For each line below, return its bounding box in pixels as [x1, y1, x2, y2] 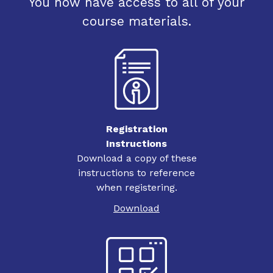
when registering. [96, 181, 177, 193]
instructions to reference [78, 166, 195, 179]
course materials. [82, 13, 191, 29]
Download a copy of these [76, 152, 197, 164]
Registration [105, 122, 168, 135]
